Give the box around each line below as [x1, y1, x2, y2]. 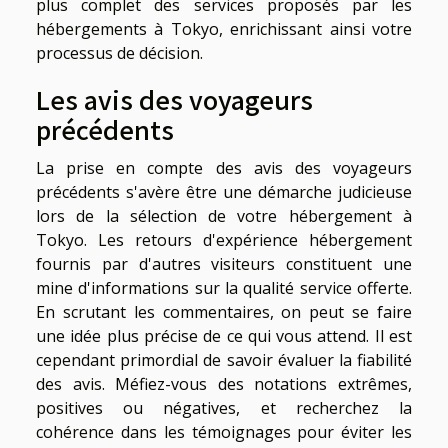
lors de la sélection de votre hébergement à [36, 204, 412, 227]
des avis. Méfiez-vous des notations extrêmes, [36, 372, 412, 395]
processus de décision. [36, 41, 203, 64]
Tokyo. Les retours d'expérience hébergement [36, 228, 412, 251]
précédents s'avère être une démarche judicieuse [36, 180, 412, 203]
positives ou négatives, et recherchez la [36, 396, 412, 419]
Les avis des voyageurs [36, 80, 313, 117]
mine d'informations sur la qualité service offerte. [36, 276, 412, 299]
